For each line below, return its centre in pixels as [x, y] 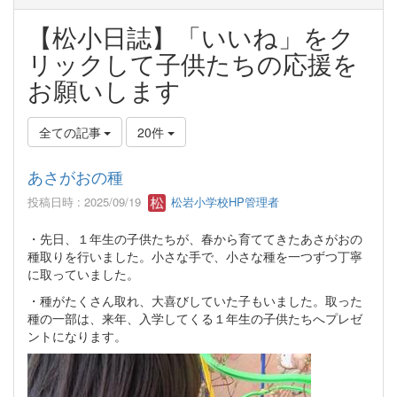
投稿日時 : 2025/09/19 [88, 201]
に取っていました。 [83, 274]
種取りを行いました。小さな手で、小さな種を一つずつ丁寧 [195, 257]
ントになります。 [77, 336]
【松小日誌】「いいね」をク [191, 36]
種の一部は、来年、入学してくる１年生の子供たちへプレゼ [195, 319]
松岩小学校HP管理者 [223, 201]
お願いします [104, 89]
